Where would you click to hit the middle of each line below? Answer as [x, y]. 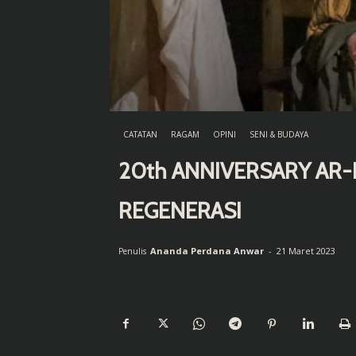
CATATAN [140, 134]
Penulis [132, 251]
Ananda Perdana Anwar [207, 250]
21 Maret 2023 [306, 250]
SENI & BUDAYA [279, 134]
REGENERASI [180, 210]
